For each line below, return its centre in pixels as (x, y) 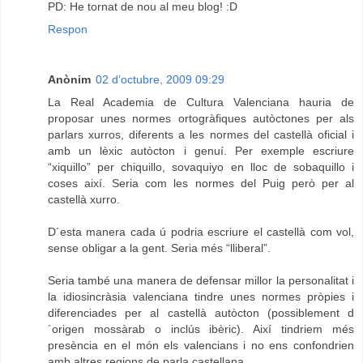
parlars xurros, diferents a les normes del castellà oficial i (201, 134)
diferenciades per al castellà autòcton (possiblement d (201, 312)
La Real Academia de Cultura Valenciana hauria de (201, 102)
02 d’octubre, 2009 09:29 (160, 79)
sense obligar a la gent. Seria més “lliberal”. (159, 248)
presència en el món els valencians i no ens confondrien (201, 345)
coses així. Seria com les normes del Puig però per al (201, 183)
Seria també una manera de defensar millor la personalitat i (201, 280)
